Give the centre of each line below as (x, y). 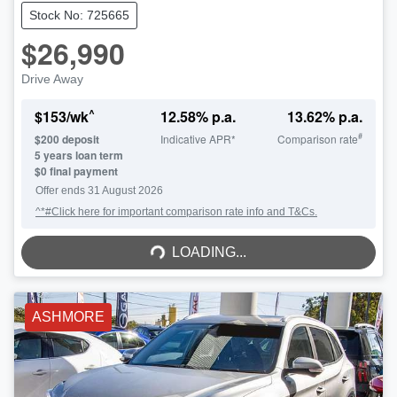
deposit (79, 139)
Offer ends (62, 190)
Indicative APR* (198, 138)
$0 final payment (76, 171)
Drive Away (52, 78)
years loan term (82, 155)
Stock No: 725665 (79, 15)
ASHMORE (68, 316)
